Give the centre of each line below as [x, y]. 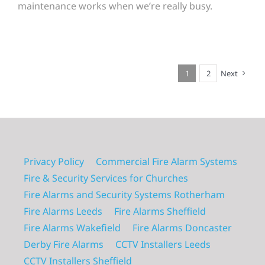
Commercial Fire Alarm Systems [167, 161]
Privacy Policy [54, 161]
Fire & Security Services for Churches [106, 178]
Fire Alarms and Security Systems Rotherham [124, 194]
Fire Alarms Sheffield [160, 211]
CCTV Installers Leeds [163, 244]
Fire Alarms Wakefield [72, 227]
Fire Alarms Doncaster [182, 227]
